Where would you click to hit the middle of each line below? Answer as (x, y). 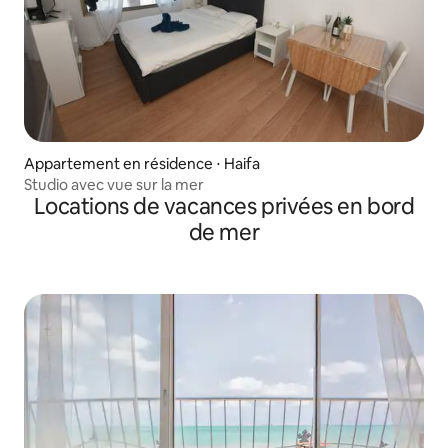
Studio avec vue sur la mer (114, 185)
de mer (224, 233)
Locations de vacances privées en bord (224, 207)
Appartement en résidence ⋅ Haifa (142, 164)
